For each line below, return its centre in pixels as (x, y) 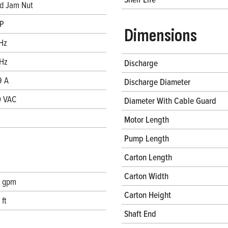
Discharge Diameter (157, 82)
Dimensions (161, 36)
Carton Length (148, 157)
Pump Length (147, 138)
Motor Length (147, 120)
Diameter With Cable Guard (170, 101)
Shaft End (140, 214)
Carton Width (146, 176)
